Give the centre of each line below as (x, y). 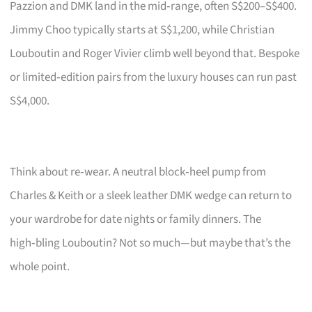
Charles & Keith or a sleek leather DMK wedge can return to (151, 195)
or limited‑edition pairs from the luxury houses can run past (154, 77)
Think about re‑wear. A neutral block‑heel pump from (138, 172)
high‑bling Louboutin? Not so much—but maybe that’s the (150, 243)
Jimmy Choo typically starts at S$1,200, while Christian (142, 30)
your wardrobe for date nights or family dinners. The (136, 219)
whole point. (40, 266)
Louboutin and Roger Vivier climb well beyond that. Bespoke (155, 53)
